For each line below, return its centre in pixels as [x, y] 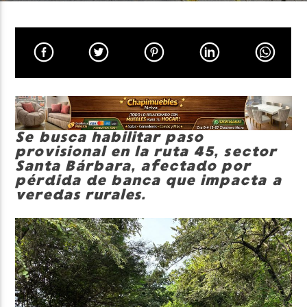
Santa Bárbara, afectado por [133, 166]
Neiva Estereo [59, 96]
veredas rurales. [81, 195]
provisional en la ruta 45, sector [146, 152]
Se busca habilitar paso [110, 137]
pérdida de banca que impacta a [148, 181]
